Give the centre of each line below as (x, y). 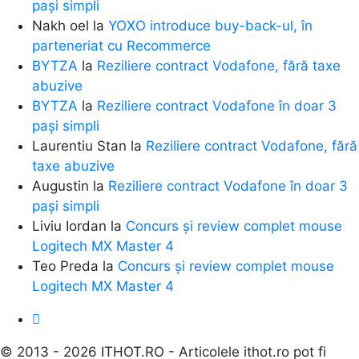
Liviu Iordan (69, 226)
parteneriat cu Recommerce (121, 45)
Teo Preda (65, 266)
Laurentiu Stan (79, 145)
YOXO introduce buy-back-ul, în (210, 25)
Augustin (61, 186)
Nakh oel (61, 25)
